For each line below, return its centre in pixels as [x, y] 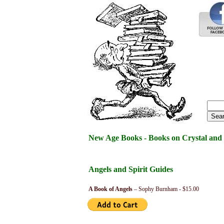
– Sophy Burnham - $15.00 [166, 189]
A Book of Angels [110, 189]
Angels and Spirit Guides [131, 169]
